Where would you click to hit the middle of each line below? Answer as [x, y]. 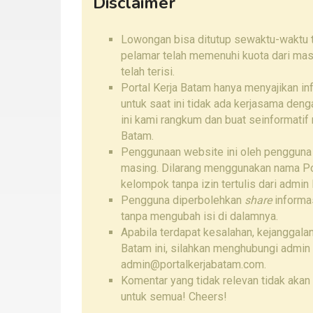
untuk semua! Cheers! [174, 297]
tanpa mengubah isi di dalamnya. [199, 217]
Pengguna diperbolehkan [183, 201]
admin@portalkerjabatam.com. [194, 265]
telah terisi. [148, 72]
